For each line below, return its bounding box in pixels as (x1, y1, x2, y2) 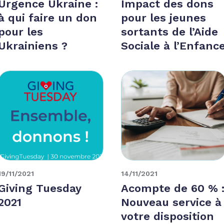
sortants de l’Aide (120, 25, 218, 38)
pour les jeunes (120, 11, 206, 24)
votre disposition (120, 209, 214, 222)
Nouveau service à (120, 195, 221, 208)
